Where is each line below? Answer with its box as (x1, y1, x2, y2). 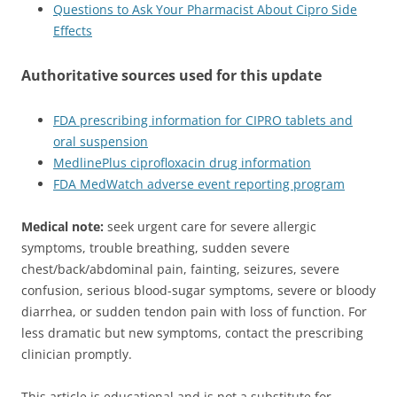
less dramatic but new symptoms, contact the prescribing (21, 323, 363, 341)
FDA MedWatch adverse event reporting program (53, 175, 345, 192)
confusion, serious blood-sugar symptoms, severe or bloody (21, 281, 376, 299)
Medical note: (21, 217, 104, 235)
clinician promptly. (21, 345, 132, 362)
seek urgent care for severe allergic (104, 217, 316, 235)
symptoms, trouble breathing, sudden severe (21, 238, 290, 256)
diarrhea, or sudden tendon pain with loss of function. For (21, 302, 367, 320)
